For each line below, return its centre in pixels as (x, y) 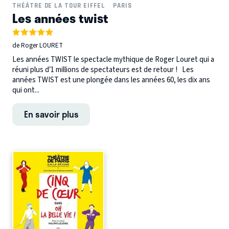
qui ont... (26, 90)
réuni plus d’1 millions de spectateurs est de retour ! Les (103, 70)
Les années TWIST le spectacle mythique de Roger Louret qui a (113, 59)
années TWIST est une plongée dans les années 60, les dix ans (111, 80)
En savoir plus (51, 114)
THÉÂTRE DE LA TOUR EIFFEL (59, 6)
